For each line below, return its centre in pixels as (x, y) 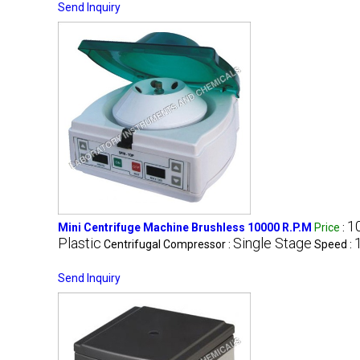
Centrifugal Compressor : (168, 244)
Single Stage (272, 243)
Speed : (334, 244)
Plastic (80, 243)
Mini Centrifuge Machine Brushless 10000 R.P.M (185, 227)
